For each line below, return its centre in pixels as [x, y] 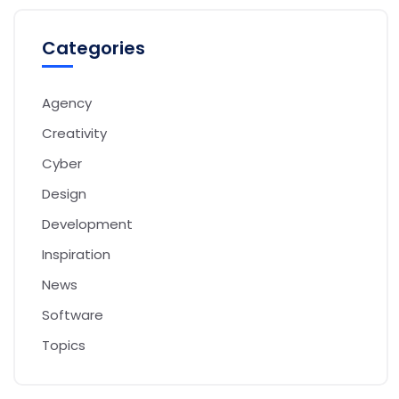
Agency [67, 102]
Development [87, 224]
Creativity [74, 133]
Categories [94, 48]
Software [73, 314]
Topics [64, 345]
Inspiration [76, 254]
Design [64, 193]
